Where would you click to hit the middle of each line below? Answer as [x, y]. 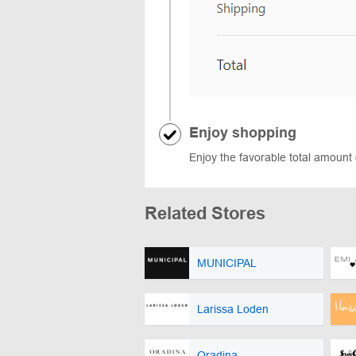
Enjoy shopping [243, 132]
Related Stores [205, 213]
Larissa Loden [233, 309]
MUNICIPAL [227, 263]
